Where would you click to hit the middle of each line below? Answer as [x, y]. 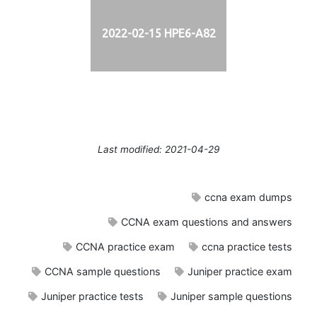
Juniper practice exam [240, 271]
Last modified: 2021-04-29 [158, 149]
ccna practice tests [247, 246]
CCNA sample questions [103, 271]
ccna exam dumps [248, 197]
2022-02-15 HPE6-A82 [158, 34]
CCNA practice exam [125, 246]
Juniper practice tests [92, 296]
